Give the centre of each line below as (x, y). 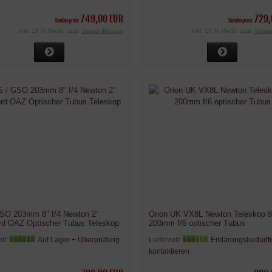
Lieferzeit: (165, 240)
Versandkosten (102, 31)
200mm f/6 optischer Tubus (197, 223)
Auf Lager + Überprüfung (79, 240)
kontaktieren (169, 251)
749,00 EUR (102, 19)
